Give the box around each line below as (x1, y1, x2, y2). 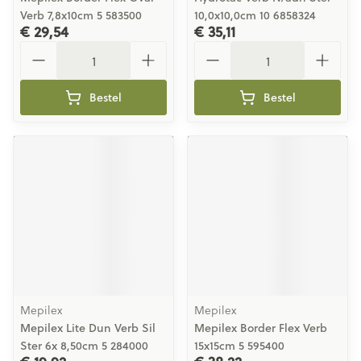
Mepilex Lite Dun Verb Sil (20, 320, 156, 336)
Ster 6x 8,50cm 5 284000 (20, 338, 148, 354)
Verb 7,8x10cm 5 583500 (20, 7, 142, 23)
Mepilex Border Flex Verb (194, 320, 327, 336)
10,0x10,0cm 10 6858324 (194, 7, 316, 23)
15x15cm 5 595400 (194, 338, 284, 354)
